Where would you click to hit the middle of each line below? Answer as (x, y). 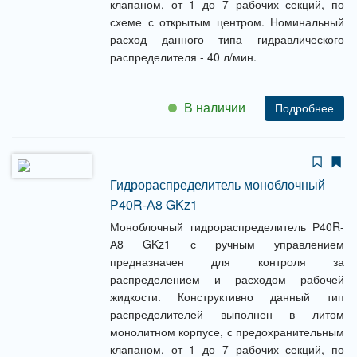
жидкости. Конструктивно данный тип (227, 296)
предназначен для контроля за (227, 261)
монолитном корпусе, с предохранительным (227, 331)
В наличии (215, 108)
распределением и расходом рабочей (227, 279)
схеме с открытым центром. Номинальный (227, 22)
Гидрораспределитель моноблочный (218, 184)
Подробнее (304, 108)
